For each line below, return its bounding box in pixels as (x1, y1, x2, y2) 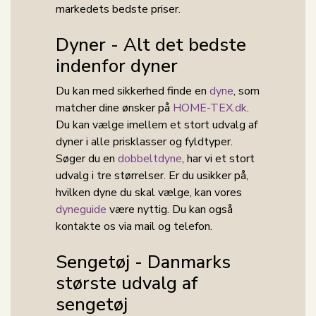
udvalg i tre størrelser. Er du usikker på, (56, 167, 248, 183)
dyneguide (56, 201, 107, 217)
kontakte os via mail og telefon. (56, 218, 212, 234)
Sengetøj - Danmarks (56, 249, 231, 274)
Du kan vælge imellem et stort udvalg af (56, 116, 257, 133)
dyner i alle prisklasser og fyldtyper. (56, 133, 233, 150)
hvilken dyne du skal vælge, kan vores (56, 184, 242, 200)
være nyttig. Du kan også (107, 201, 233, 217)
